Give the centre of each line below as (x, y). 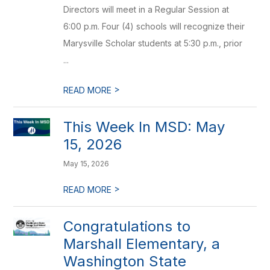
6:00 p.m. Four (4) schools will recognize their (154, 26)
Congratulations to (127, 226)
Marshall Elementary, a (142, 244)
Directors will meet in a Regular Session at (146, 9)
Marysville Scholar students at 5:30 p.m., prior (153, 43)
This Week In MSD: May (144, 127)
